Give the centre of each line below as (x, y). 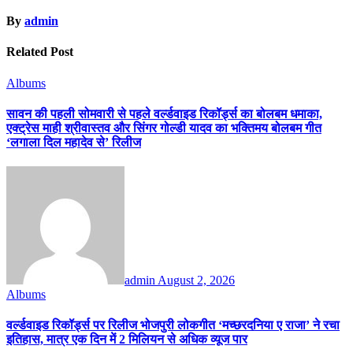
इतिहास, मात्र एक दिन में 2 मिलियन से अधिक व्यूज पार (127, 340)
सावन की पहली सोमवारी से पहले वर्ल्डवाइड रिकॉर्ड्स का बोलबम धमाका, (164, 113)
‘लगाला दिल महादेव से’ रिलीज (74, 142)
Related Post (40, 52)
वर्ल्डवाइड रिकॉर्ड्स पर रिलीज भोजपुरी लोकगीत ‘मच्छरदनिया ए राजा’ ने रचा (173, 325)
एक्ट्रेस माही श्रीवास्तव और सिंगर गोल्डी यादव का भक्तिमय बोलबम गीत (164, 128)
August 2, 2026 (196, 281)
